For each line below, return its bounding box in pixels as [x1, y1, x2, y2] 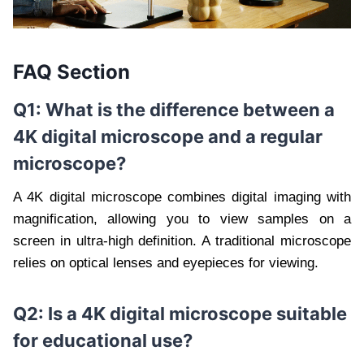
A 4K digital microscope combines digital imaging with [13, 188, 351, 205]
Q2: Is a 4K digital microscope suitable [13, 302, 347, 324]
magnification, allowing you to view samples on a [13, 210, 351, 227]
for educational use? [13, 329, 193, 351]
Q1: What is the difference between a [13, 98, 335, 120]
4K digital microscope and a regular [13, 125, 323, 147]
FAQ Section [13, 59, 130, 84]
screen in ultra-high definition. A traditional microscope [13, 232, 351, 249]
